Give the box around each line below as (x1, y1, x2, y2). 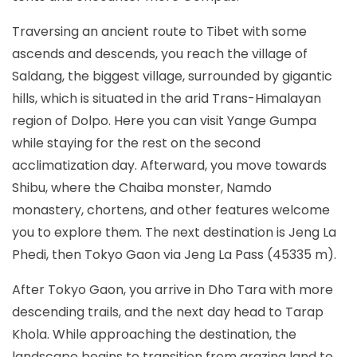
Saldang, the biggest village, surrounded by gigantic (12, 66, 332, 85)
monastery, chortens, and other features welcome (12, 200, 330, 219)
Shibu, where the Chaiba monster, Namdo (12, 178, 272, 197)
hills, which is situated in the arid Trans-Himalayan (12, 88, 321, 108)
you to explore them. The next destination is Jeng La (12, 222, 336, 241)
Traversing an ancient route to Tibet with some (12, 22, 307, 41)
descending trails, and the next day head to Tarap (12, 302, 324, 321)
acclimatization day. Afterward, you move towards (12, 155, 327, 175)
